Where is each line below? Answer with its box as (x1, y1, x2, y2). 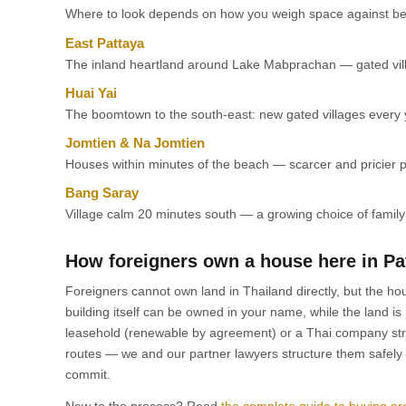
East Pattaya (65, 35, 144, 51)
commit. (65, 367, 111, 382)
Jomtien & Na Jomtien (65, 135, 205, 150)
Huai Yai (65, 85, 117, 101)
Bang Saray (65, 185, 139, 200)
